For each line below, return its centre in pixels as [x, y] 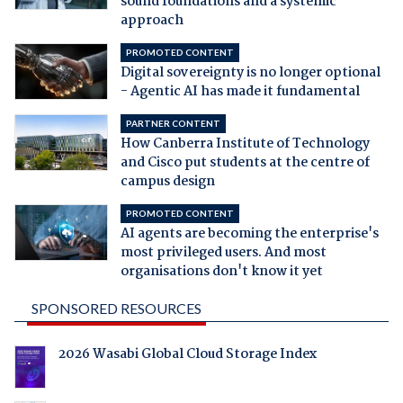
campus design [167, 181]
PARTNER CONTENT [173, 123]
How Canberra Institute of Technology [245, 143]
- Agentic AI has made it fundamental [240, 91]
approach [152, 20]
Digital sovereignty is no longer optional [250, 72]
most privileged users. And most [223, 252]
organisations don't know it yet [221, 271]
